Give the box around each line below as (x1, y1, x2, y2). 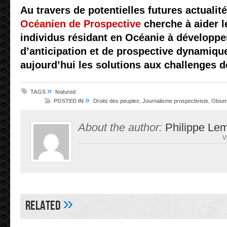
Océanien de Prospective (20, 18, 141, 29)
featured (55, 89, 75, 95)
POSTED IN (54, 98, 84, 104)
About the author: (78, 121, 162, 134)
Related (25, 198, 63, 214)
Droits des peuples (93, 98, 139, 104)
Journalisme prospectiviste (142, 98, 208, 104)
